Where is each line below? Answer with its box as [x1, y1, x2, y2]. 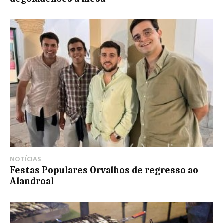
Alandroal [10, 176, 54, 187]
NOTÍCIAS [10, 154, 41, 164]
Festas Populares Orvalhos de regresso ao [10, 165, 198, 176]
